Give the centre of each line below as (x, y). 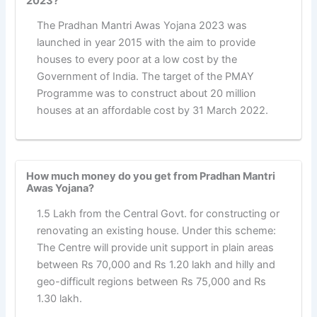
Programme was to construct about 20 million (146, 94)
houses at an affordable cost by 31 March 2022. (152, 111)
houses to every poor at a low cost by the (137, 60)
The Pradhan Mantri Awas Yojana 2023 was (142, 26)
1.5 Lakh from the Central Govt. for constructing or (158, 213)
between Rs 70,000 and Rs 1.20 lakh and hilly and (156, 264)
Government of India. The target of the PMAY (145, 77)
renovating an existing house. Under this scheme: (156, 230)
